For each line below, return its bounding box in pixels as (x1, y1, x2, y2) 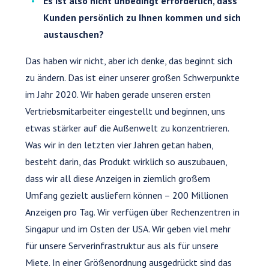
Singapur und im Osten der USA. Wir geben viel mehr (25, 222, 231, 235)
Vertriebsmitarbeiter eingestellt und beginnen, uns (25, 104, 226, 117)
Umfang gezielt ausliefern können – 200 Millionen (25, 189, 229, 201)
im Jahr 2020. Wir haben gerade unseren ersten (25, 88, 211, 100)
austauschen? (43, 28, 104, 40)
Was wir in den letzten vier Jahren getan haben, (25, 138, 214, 151)
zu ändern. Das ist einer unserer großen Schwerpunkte (25, 71, 240, 83)
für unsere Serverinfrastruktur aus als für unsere (25, 239, 219, 252)
